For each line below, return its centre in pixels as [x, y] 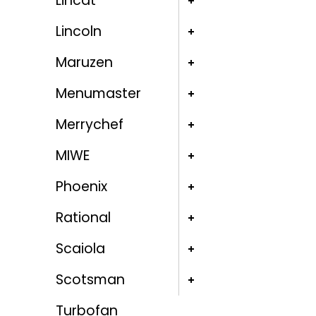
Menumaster [98, 94]
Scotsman [90, 280]
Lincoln [78, 32]
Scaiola [80, 249]
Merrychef [89, 125]
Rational [83, 218]
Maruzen [84, 63]
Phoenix [81, 187]
